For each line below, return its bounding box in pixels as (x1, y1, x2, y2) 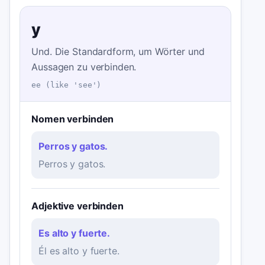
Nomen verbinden (31, 113, 114, 125)
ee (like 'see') (31, 80, 102, 89)
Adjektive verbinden (31, 200, 124, 212)
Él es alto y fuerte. (38, 245, 119, 257)
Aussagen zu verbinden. (31, 61, 137, 73)
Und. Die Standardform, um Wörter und (31, 46, 205, 58)
